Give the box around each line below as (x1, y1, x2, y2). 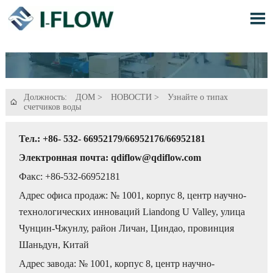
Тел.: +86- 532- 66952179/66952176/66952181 (19, 133, 206, 144)
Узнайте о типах (167, 92, 228, 102)
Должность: (23, 92, 69, 102)
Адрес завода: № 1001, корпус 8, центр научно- (19, 258, 215, 269)
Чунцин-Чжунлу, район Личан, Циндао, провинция (19, 223, 235, 234)
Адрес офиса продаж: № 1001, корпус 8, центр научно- (19, 190, 247, 201)
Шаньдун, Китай (19, 239, 90, 250)
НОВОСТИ (110, 92, 152, 102)
